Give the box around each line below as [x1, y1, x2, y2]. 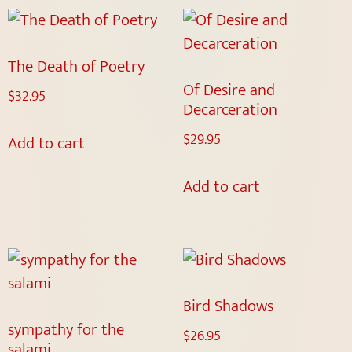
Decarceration [182, 96, 277, 124]
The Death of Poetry [8, 53, 145, 81]
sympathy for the [8, 316, 124, 343]
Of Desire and [182, 76, 275, 104]
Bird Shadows [182, 292, 273, 320]
